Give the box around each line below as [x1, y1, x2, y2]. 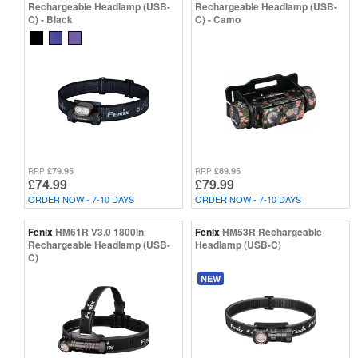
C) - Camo [195, 11, 241, 26]
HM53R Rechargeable [222, 224, 322, 239]
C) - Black [28, 11, 73, 26]
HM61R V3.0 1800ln [55, 224, 144, 239]
